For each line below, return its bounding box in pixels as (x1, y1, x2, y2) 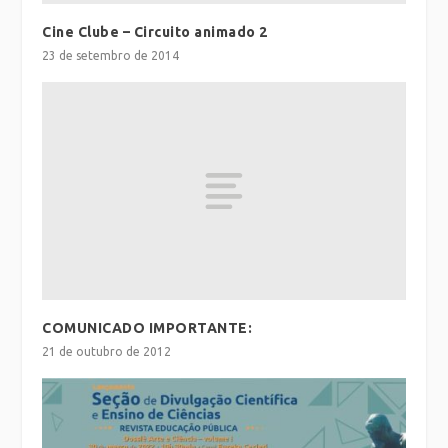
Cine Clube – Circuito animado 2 (42, 24, 268, 41)
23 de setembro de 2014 (42, 49, 180, 63)
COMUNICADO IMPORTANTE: (42, 320, 253, 337)
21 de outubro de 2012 (42, 345, 172, 359)
